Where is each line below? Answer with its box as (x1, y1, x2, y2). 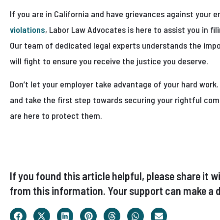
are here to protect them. (10, 110, 102, 121)
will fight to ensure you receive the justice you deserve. (10, 55, 208, 67)
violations (10, 24, 45, 35)
